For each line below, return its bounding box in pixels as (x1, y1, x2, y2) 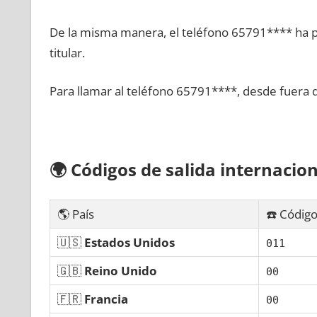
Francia (83, 290, 128, 307)
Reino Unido (83, 262, 157, 279)
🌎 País (57, 205, 94, 222)
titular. (49, 44, 85, 61)
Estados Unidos (83, 234, 175, 250)
